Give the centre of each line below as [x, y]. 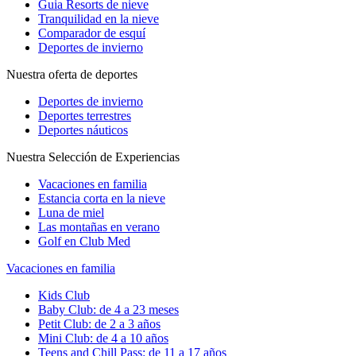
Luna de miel [71, 212]
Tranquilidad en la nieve [99, 18]
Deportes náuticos [83, 130]
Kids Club [64, 295]
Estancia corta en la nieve [102, 198]
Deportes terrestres [85, 115]
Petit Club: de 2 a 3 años [99, 323]
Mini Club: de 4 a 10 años [103, 338]
